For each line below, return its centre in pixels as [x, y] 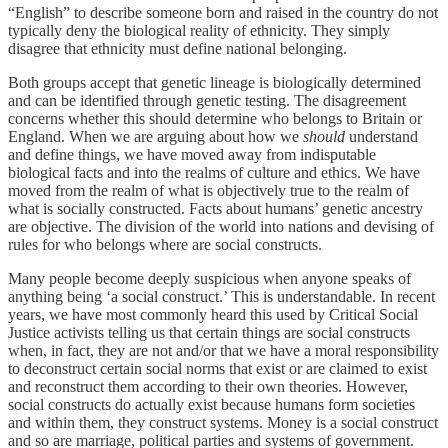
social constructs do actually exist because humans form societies [211, 404]
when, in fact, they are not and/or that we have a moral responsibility [223, 350]
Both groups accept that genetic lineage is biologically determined [214, 82]
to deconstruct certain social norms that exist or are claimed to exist [217, 368]
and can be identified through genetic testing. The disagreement [207, 100]
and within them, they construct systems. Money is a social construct [223, 422]
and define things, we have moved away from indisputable [192, 154]
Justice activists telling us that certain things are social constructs [209, 332]
